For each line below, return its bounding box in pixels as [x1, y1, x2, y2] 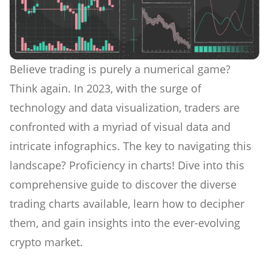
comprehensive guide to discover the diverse [10, 177, 237, 192]
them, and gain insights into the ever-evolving [10, 215, 240, 230]
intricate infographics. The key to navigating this [10, 138, 252, 153]
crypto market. [10, 234, 83, 249]
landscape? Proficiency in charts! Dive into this [10, 157, 244, 172]
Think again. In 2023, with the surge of [10, 80, 201, 95]
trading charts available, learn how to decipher [10, 196, 244, 211]
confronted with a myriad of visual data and [10, 119, 231, 134]
